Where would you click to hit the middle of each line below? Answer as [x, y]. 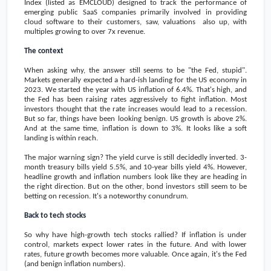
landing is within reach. [61, 138]
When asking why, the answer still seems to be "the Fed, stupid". [135, 70]
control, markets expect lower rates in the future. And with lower [135, 244]
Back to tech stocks [55, 215]
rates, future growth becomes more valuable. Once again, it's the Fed [135, 254]
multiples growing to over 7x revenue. [85, 31]
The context [44, 51]
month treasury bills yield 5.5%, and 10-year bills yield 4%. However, [135, 167]
